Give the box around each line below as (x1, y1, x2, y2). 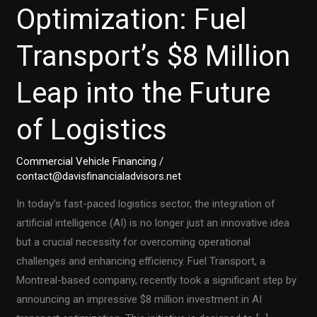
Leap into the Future (16, 76, 271, 110)
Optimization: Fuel (16, 2, 248, 36)
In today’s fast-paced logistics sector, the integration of (16, 197, 276, 210)
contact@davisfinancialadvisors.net (16, 169, 182, 183)
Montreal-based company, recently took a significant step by (16, 273, 297, 287)
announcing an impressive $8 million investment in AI (16, 292, 263, 306)
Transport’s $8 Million (16, 39, 291, 73)
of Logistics (16, 113, 168, 146)
